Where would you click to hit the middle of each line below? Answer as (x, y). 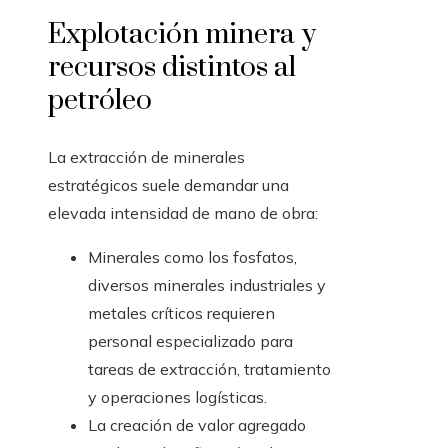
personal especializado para (190, 341)
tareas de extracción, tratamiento (209, 369)
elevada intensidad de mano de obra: (183, 213)
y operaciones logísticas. (177, 397)
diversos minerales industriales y (207, 285)
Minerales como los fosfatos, (192, 257)
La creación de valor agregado (197, 425)
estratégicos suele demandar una (168, 185)
